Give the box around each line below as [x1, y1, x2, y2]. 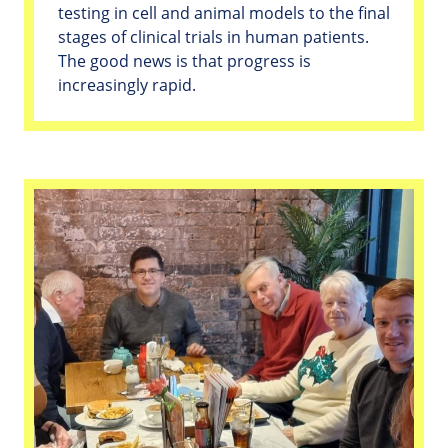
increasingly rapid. [58, 74, 196, 97]
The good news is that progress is [58, 50, 311, 73]
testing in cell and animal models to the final [58, 2, 390, 25]
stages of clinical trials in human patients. [58, 26, 369, 49]
